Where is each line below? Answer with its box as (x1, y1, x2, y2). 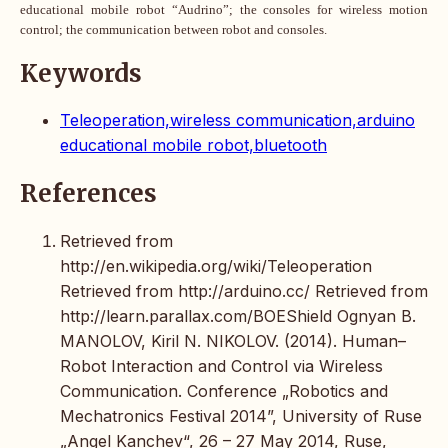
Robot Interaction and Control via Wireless (60, 356, 383, 377)
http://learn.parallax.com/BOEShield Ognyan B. (60, 306, 416, 327)
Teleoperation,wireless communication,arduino (60, 110, 415, 131)
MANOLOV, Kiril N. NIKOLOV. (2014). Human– (60, 331, 406, 352)
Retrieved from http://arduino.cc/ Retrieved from (60, 281, 428, 302)
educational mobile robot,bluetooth (60, 135, 327, 156)
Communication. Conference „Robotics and (60, 381, 388, 402)
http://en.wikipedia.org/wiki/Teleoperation (60, 256, 372, 277)
